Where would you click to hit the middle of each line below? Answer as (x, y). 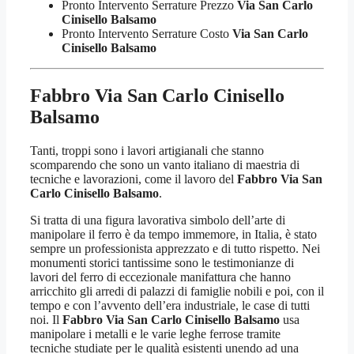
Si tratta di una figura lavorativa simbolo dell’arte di (158, 220)
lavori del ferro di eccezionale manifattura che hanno (160, 277)
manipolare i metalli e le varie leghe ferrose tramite (155, 333)
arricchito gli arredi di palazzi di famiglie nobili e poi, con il (177, 291)
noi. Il (46, 319)
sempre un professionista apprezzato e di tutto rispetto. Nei (175, 248)
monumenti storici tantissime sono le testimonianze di (162, 262)
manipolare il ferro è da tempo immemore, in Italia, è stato (173, 234)
